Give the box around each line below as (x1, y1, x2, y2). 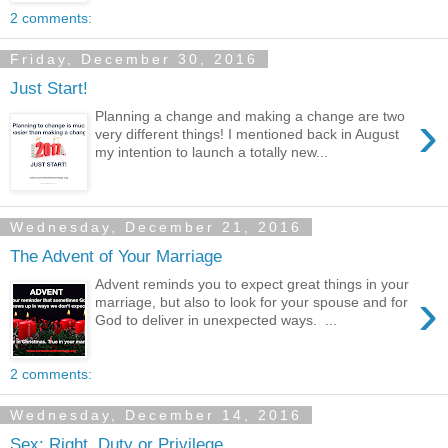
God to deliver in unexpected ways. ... (95, 312, 338, 329)
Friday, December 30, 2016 (10, 51, 258, 67)
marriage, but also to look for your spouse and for (95, 294, 409, 311)
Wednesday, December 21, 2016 (10, 219, 302, 235)
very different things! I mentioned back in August (95, 126, 400, 143)
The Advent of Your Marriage (10, 245, 222, 266)
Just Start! (10, 77, 88, 98)
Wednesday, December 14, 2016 (10, 407, 302, 423)
